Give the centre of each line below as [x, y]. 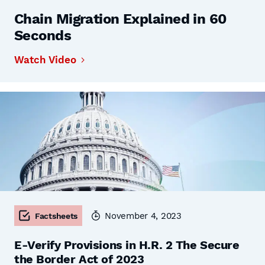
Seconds [43, 35]
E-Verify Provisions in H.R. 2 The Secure [127, 245]
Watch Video [45, 60]
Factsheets [56, 216]
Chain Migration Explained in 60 [120, 19]
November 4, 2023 [143, 216]
